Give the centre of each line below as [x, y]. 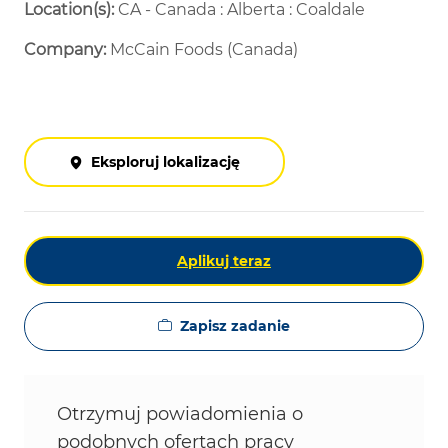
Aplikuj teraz [224, 261]
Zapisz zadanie [235, 326]
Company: [67, 50]
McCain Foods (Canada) [204, 50]
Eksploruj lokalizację [165, 162]
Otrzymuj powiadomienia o [180, 414]
